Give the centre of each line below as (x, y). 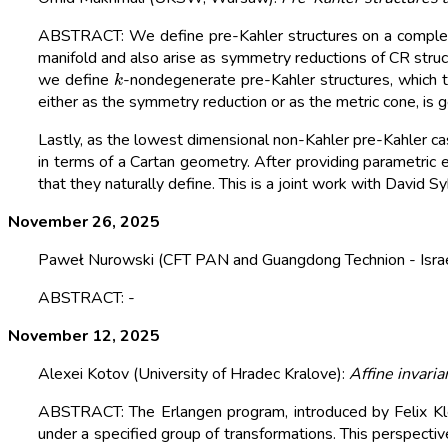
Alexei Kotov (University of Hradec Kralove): (193, 374)
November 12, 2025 (84, 336)
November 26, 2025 (84, 222)
